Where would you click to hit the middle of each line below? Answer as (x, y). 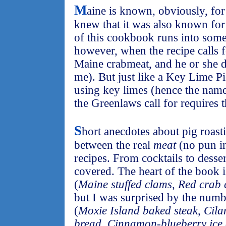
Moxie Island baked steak (138, 211)
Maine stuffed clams (125, 184)
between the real (114, 145)
